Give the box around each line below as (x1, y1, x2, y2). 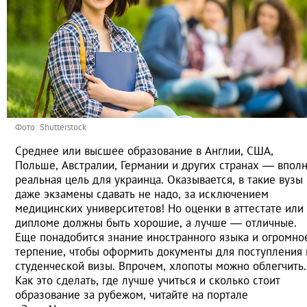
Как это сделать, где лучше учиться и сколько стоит (15, 273, 280, 288)
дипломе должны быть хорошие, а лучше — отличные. (15, 215, 297, 231)
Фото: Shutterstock (15, 121, 86, 134)
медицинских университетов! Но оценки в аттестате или (15, 201, 304, 217)
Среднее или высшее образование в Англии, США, (15, 143, 273, 159)
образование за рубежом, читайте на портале (15, 287, 248, 303)
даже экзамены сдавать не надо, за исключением (15, 186, 269, 202)
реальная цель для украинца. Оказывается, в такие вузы (15, 172, 303, 188)
